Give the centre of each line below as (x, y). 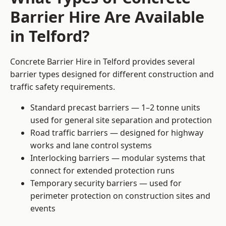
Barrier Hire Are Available (107, 17)
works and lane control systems (91, 146)
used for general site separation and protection (121, 120)
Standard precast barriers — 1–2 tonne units (115, 108)
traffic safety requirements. (63, 87)
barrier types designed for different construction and (112, 74)
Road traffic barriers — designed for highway (117, 133)
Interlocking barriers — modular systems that (118, 158)
